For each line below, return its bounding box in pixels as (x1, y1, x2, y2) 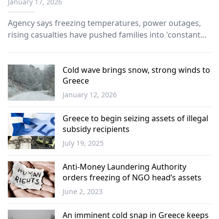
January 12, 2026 (63, 90, 117, 99)
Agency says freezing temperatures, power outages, (8, 18, 201, 28)
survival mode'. (8, 41, 64, 52)
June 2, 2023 (63, 187, 103, 196)
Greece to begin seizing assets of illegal (63, 113, 208, 124)
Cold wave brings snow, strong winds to (63, 65, 210, 75)
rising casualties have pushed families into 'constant (8, 29, 200, 40)
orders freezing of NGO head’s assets (63, 172, 201, 183)
